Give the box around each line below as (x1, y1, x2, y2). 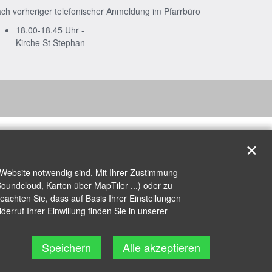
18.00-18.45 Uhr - (16, 24, 84, 36)
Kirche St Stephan (16, 36, 85, 49)
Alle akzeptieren (123, 239, 200, 255)
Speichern (42, 239, 91, 255)
